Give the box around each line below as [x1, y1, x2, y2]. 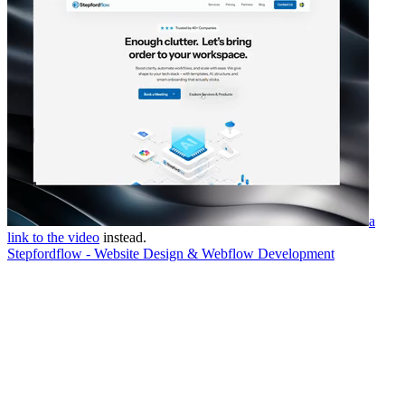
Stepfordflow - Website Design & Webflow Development [7, 245, 334, 261]
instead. [103, 229, 146, 245]
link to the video [7, 229, 99, 245]
